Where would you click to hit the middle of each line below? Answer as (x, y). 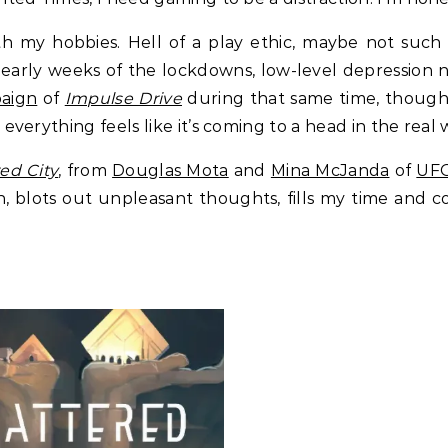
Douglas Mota (170, 171)
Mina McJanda (330, 171)
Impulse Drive (123, 99)
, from (85, 171)
